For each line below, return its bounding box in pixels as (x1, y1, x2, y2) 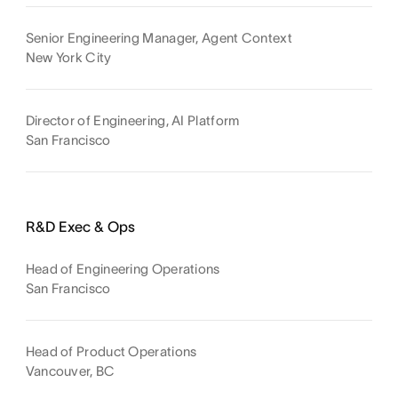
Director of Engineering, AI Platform (25, 112, 240, 128)
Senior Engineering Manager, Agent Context (25, 29, 292, 45)
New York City (25, 49, 112, 65)
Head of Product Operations (25, 343, 197, 359)
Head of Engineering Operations (25, 260, 220, 276)
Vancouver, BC (25, 362, 115, 378)
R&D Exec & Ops (25, 218, 135, 235)
